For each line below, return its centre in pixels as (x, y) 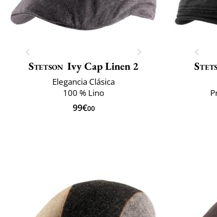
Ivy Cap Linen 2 (103, 66)
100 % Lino (84, 93)
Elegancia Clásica (84, 81)
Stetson (46, 66)
